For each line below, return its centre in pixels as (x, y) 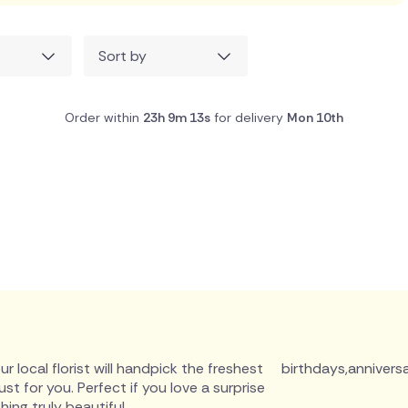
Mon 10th (315, 117)
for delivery (249, 117)
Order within (104, 117)
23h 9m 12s (177, 117)
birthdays (313, 368)
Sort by (123, 56)
